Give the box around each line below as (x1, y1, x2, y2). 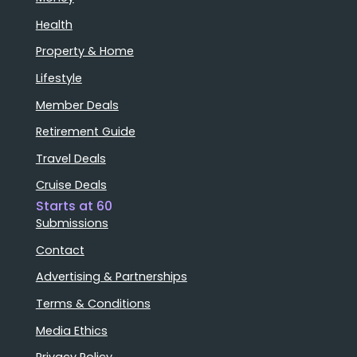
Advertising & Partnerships (35, 269, 187, 285)
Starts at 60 (35, 197, 112, 216)
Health (35, 16, 73, 33)
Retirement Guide (35, 124, 135, 140)
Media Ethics (35, 322, 108, 339)
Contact (35, 241, 84, 258)
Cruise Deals (35, 177, 107, 194)
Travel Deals (35, 150, 106, 167)
